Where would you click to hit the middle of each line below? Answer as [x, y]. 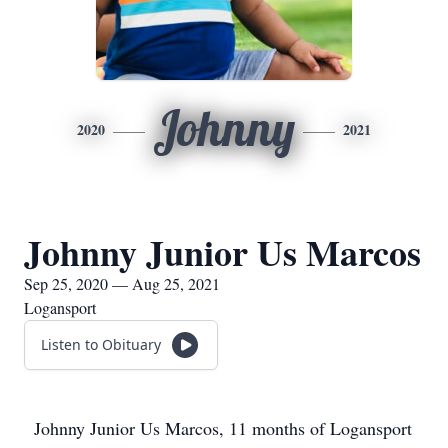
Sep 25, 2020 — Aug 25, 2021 [122, 283]
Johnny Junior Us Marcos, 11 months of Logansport [223, 428]
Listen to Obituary [101, 344]
